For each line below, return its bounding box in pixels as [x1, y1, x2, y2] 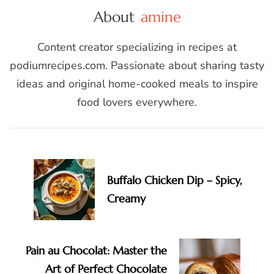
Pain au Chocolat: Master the [26, 243, 167, 258]
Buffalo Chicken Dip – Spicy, [107, 173, 242, 188]
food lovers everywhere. [77, 95, 197, 110]
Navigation [9, 147, 92, 169]
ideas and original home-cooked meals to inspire [16, 76, 258, 92]
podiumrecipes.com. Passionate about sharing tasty [10, 58, 264, 73]
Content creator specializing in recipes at [37, 40, 237, 55]
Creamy [107, 191, 146, 206]
